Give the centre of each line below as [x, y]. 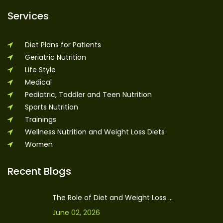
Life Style [40, 70]
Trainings [40, 120]
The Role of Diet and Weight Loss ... [112, 198]
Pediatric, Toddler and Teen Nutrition [88, 95]
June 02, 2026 [76, 213]
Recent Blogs [39, 171]
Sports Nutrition [51, 107]
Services [28, 16]
